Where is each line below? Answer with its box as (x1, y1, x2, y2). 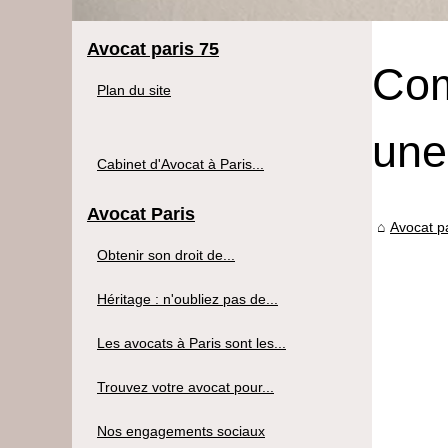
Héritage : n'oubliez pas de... (97, 290, 278, 307)
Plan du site (97, 81, 171, 98)
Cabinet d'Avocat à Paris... (97, 155, 264, 172)
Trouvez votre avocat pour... (97, 378, 274, 395)
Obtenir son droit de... (97, 246, 235, 263)
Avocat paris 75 (87, 38, 219, 59)
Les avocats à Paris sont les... (97, 334, 286, 351)
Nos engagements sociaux (97, 422, 265, 439)
